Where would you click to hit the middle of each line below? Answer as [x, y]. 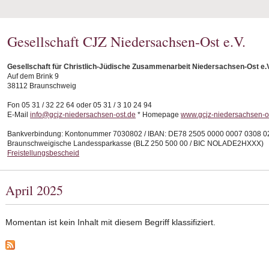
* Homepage [158, 115]
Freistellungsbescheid [43, 153]
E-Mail [19, 115]
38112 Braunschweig [42, 86]
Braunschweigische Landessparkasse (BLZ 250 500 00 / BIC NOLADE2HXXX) [135, 144]
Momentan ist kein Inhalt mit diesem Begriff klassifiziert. [110, 222]
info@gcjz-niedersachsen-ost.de [83, 115]
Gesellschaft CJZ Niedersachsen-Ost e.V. [126, 41]
